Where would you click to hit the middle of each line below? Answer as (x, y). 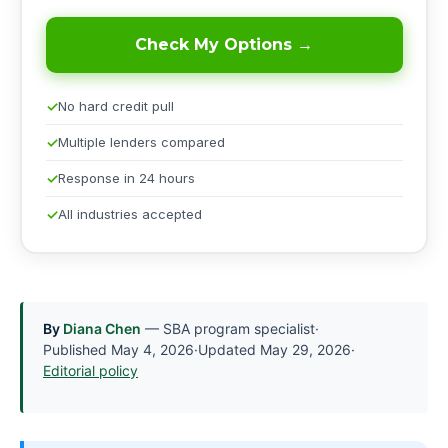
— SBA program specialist (228, 328)
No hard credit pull (115, 106)
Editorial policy (90, 370)
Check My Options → (224, 45)
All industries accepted (129, 214)
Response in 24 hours (126, 178)
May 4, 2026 (152, 349)
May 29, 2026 (305, 349)
